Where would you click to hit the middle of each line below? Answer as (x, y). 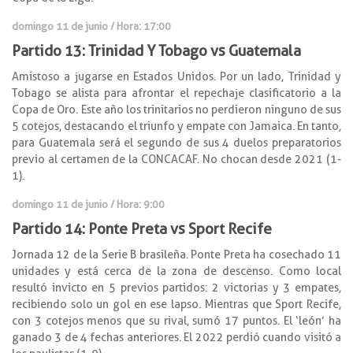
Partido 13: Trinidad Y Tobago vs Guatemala (156, 50)
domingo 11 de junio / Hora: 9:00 (88, 204)
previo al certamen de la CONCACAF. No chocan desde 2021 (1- (176, 159)
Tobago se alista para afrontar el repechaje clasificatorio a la (176, 93)
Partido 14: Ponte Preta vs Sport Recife (142, 229)
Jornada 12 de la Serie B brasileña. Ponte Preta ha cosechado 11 (176, 254)
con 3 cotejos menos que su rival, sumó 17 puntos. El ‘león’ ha (176, 320)
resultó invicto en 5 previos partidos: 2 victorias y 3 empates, (176, 287)
